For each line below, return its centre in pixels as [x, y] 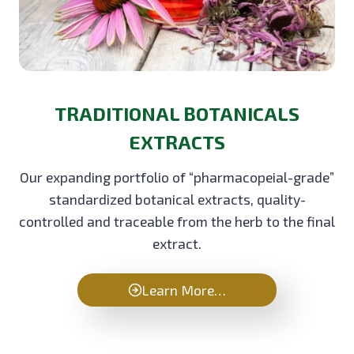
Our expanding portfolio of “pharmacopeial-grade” [177, 177]
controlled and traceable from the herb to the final [177, 221]
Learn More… [184, 290]
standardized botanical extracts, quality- [177, 199]
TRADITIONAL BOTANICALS [177, 113]
